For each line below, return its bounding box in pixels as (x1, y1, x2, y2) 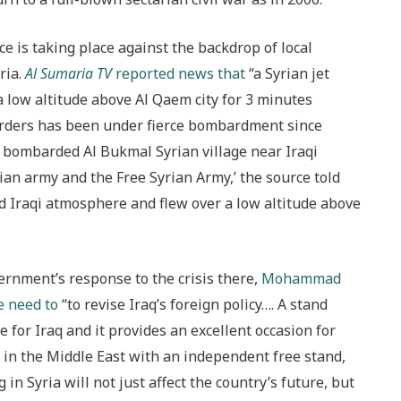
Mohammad (261, 268, 341, 288)
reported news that (112, 64, 245, 84)
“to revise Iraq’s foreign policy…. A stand (58, 294, 328, 314)
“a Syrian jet (245, 64, 329, 84)
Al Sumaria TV (25, 64, 112, 84)
